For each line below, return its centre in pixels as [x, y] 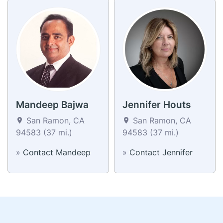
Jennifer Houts [157, 105]
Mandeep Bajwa [52, 105]
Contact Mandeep [57, 152]
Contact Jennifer [161, 152]
